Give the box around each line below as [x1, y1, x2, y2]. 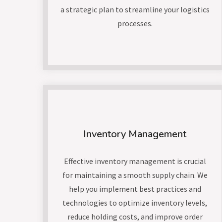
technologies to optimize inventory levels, [62, 198, 207, 208]
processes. [117, 18, 153, 28]
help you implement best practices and [68, 184, 201, 194]
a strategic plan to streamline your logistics [60, 4, 210, 14]
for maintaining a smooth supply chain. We [62, 170, 208, 180]
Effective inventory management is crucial [63, 156, 206, 166]
